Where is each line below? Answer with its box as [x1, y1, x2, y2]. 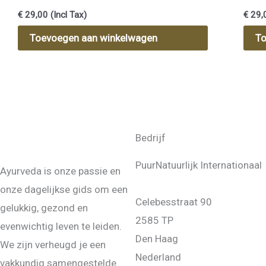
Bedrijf [135, 132, 166, 144]
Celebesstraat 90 [135, 196, 212, 208]
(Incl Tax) [48, 9, 87, 20]
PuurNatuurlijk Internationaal [135, 159, 262, 172]
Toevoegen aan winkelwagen [30, 32, 158, 45]
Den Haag [135, 233, 178, 245]
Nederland [135, 251, 181, 264]
